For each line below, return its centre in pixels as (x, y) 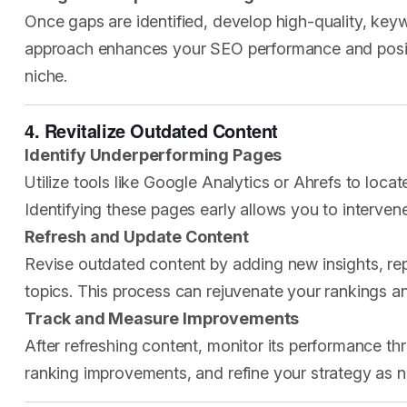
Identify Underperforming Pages (154, 155)
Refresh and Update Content (137, 237)
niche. (46, 76)
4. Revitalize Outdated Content (151, 130)
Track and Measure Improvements (162, 318)
